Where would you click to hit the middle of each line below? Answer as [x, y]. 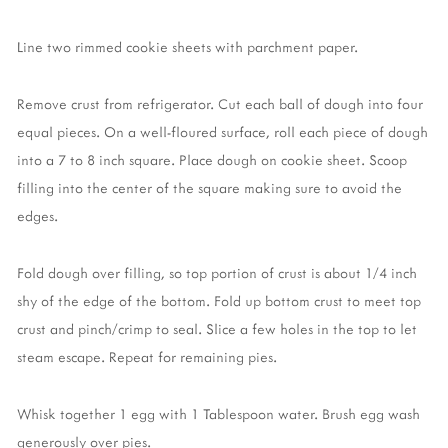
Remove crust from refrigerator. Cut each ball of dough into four [220, 104]
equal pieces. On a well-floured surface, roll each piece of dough [222, 132]
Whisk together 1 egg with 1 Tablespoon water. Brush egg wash [218, 413]
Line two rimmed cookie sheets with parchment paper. [187, 47]
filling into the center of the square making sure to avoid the [209, 188]
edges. [37, 216]
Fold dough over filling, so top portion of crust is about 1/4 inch [217, 272]
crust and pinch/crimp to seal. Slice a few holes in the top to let [217, 328]
